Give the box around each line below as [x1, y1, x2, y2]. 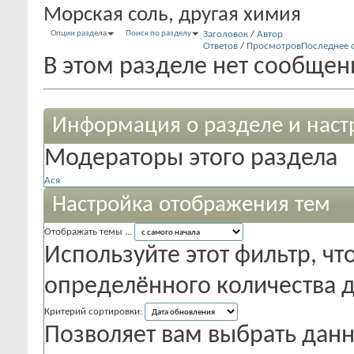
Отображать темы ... [44, 227, 132, 237]
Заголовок [203, 29, 248, 40]
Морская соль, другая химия [43, 5, 301, 26]
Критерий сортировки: [44, 307, 142, 317]
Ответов [203, 41, 238, 51]
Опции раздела [51, 29, 107, 38]
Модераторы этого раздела [44, 146, 337, 171]
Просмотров [247, 41, 301, 51]
